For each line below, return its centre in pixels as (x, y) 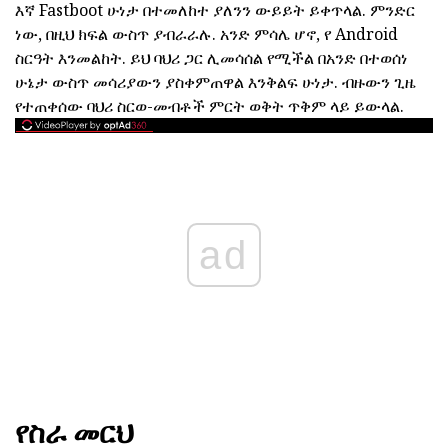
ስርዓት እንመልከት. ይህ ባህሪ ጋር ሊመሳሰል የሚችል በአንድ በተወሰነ (211, 57)
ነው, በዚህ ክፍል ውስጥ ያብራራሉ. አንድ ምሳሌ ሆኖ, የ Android (206, 33)
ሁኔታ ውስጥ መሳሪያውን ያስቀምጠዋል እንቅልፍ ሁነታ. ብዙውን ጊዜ (215, 81)
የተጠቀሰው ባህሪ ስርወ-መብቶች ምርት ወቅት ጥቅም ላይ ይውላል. (209, 105)
